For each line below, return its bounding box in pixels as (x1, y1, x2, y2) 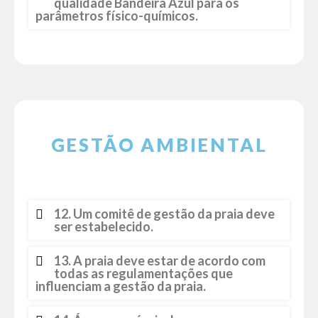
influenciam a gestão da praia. (35, 278, 206, 294)
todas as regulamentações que (54, 265, 233, 281)
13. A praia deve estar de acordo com (54, 253, 265, 268)
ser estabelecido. (54, 219, 153, 234)
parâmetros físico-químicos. (35, 8, 198, 23)
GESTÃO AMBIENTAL (50, 133, 268, 156)
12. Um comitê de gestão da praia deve (54, 206, 275, 221)
